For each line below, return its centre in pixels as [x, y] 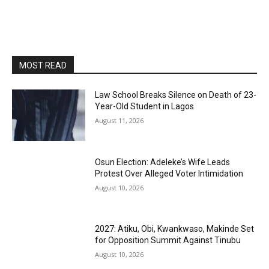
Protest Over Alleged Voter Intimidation [169, 173]
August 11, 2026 [119, 120]
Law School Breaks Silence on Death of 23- [176, 95]
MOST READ [43, 65]
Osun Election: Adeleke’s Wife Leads [163, 162]
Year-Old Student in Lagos [145, 106]
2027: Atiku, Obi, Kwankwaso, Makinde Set [175, 229]
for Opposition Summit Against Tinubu [168, 240]
